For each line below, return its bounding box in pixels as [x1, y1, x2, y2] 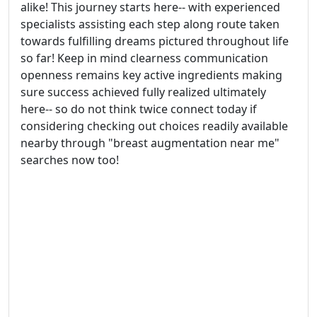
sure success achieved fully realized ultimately [21, 83, 266, 100]
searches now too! [21, 151, 119, 168]
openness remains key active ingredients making [21, 67, 282, 83]
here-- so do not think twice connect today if [21, 100, 257, 117]
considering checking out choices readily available [21, 117, 288, 134]
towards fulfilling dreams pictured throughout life [21, 33, 289, 49]
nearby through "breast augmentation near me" [21, 134, 279, 151]
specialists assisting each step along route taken [21, 16, 279, 32]
